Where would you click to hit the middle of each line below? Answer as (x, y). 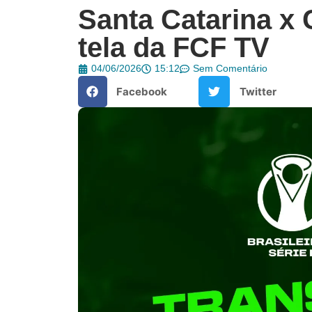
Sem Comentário (230, 68)
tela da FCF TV (174, 47)
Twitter (258, 91)
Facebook (142, 91)
